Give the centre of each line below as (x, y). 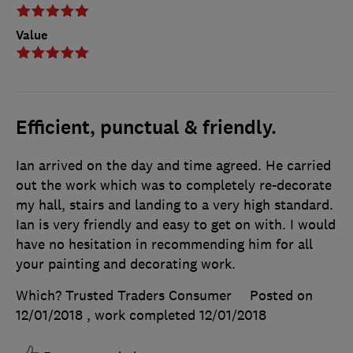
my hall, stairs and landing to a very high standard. (175, 204)
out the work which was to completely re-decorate (174, 185)
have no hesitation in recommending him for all (164, 244)
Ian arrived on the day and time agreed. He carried (173, 165)
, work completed (143, 315)
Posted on (281, 295)
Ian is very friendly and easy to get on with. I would (176, 224)
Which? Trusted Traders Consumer (124, 295)
